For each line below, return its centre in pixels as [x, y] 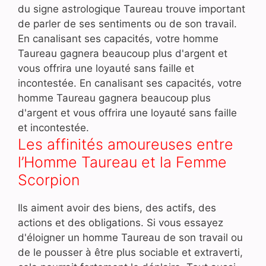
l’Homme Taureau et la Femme [122, 162]
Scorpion [49, 180]
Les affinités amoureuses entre [126, 144]
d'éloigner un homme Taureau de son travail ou [130, 237]
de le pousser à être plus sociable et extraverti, [130, 252]
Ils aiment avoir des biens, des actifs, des [117, 208]
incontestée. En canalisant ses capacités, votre [130, 83]
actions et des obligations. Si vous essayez [121, 222]
